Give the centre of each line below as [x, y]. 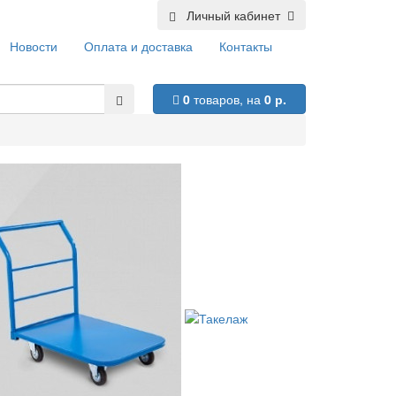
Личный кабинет [232, 15]
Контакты [245, 46]
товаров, [218, 99]
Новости [33, 46]
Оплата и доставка [138, 46]
